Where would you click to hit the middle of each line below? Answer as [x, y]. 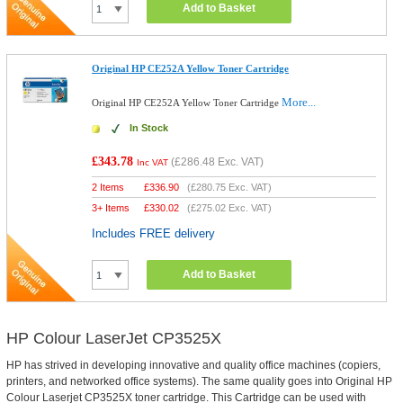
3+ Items [111, 208]
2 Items [108, 187]
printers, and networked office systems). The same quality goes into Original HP [199, 381]
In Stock [149, 128]
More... [299, 102]
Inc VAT [153, 162]
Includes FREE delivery [154, 233]
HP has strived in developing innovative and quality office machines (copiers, [193, 365]
